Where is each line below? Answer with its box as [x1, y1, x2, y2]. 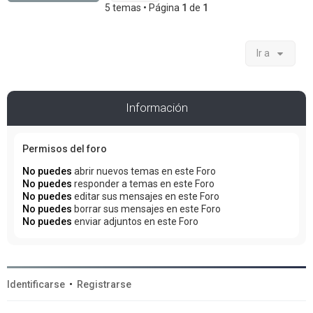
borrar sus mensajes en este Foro [72, 203, 221, 214]
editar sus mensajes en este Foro [72, 190, 219, 202]
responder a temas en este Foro [72, 177, 214, 189]
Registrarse [77, 278, 131, 290]
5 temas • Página [105, 1, 182, 13]
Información [125, 100, 188, 115]
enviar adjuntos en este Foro [72, 215, 198, 227]
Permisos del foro [22, 143, 107, 154]
